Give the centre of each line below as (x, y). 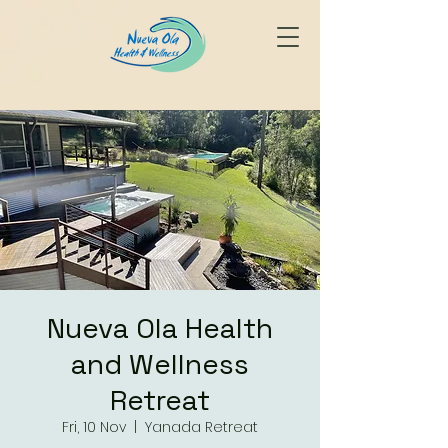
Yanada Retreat (201, 427)
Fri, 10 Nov (94, 427)
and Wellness (160, 364)
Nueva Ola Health (160, 328)
